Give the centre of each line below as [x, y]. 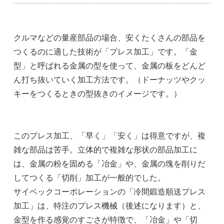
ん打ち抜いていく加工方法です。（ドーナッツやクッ [110, 79]
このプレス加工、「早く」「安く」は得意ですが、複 [110, 135]
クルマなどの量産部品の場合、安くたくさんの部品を [110, 37]
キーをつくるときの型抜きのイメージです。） [98, 93]
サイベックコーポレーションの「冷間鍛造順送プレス [110, 191]
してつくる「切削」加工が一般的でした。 [90, 177]
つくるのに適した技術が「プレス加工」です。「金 [106, 51]
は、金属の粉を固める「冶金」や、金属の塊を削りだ [110, 163]
